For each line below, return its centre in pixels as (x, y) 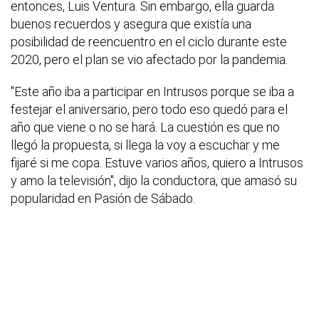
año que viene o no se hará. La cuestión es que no (145, 127)
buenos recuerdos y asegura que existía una (131, 24)
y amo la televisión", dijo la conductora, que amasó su (154, 181)
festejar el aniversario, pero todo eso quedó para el (149, 109)
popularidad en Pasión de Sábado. (103, 198)
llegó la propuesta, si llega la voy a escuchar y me (145, 145)
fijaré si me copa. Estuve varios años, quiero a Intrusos (157, 163)
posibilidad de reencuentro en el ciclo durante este (149, 42)
